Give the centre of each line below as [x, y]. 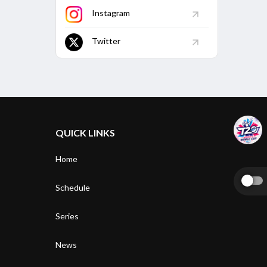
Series [67, 216]
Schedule [73, 188]
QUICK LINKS [86, 133]
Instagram [111, 13]
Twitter [106, 41]
